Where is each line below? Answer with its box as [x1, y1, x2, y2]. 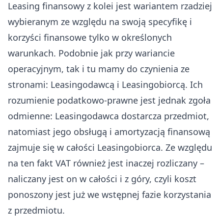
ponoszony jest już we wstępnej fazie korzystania [8, 188, 211, 200]
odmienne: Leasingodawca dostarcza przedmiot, [8, 110, 209, 122]
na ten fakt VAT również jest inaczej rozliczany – [8, 157, 204, 169]
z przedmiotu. [8, 204, 65, 216]
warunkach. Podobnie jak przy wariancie [8, 47, 175, 59]
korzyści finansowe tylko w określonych [8, 31, 172, 43]
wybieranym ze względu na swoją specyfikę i [8, 15, 192, 27]
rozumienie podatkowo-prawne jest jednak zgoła [8, 94, 211, 106]
